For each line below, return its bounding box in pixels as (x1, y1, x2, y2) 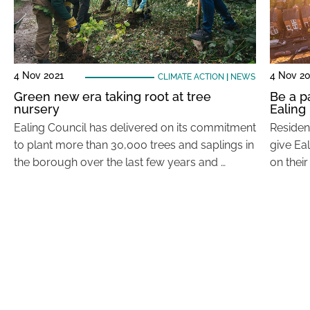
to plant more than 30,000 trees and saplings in (14, 138, 254, 152)
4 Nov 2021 (14, 70, 64, 81)
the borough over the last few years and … (14, 156, 226, 169)
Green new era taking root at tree (14, 89, 211, 104)
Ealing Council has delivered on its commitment (14, 121, 256, 134)
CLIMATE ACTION (157, 72, 224, 82)
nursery (14, 102, 60, 116)
